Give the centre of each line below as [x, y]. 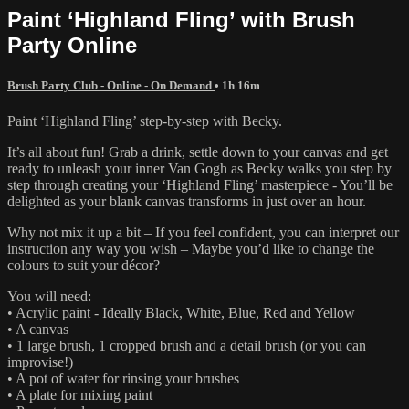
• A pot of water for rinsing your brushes [123, 378]
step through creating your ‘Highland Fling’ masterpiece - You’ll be [200, 184]
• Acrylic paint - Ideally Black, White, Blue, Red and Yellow [181, 312]
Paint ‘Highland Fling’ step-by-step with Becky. [145, 121]
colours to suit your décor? [84, 265]
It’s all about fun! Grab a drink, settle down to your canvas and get [198, 152]
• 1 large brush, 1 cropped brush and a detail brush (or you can [187, 345]
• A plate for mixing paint [80, 394]
